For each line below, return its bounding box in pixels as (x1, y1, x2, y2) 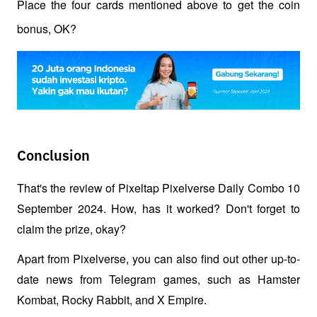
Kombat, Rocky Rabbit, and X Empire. (17, 292, 209, 309)
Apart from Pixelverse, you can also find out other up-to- (17, 250, 300, 267)
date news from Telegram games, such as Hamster (17, 271, 300, 288)
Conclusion (17, 149, 90, 163)
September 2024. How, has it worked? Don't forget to (17, 200, 300, 217)
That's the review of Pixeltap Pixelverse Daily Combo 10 (17, 180, 300, 197)
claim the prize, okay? (17, 221, 126, 238)
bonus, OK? (17, 21, 79, 38)
